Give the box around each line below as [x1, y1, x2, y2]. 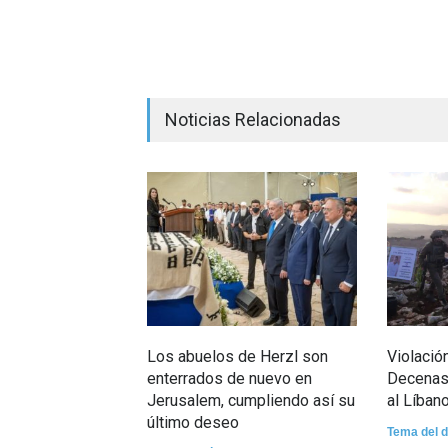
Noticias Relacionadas [165, 109, 341, 130]
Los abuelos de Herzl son [147, 347, 328, 366]
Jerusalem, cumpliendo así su [147, 391, 355, 410]
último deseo [147, 413, 239, 432]
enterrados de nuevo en [147, 369, 312, 388]
